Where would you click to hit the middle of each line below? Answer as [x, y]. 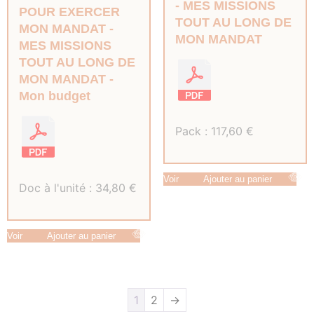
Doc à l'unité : [57, 187]
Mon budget [55, 96]
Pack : [193, 131]
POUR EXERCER [69, 12]
